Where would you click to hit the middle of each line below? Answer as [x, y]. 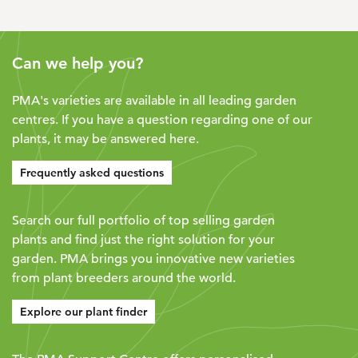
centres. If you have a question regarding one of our [162, 120]
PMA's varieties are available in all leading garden [154, 101]
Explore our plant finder [84, 312]
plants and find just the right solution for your [143, 240]
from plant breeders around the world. [124, 278]
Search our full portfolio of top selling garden [143, 221]
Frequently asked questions [92, 173]
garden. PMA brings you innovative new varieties [153, 259]
